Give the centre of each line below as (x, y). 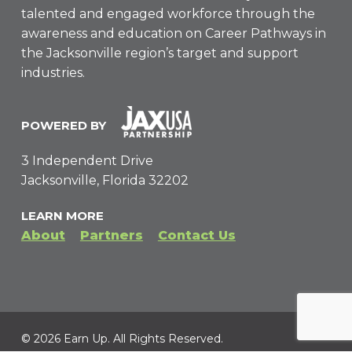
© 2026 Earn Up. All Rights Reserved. (122, 338)
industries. (53, 73)
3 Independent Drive (87, 160)
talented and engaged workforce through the (168, 14)
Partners (111, 235)
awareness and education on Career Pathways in (173, 34)
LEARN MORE (62, 215)
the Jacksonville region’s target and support (159, 53)
